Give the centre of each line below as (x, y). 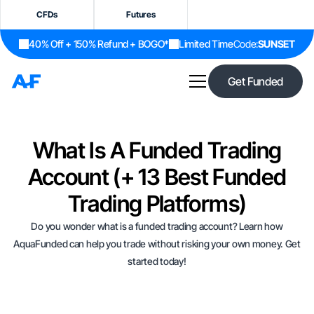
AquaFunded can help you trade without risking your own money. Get (157, 244)
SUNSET (276, 44)
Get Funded (255, 81)
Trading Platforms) (157, 204)
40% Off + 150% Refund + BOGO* (99, 44)
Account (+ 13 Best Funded (157, 177)
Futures (141, 14)
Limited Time (206, 44)
